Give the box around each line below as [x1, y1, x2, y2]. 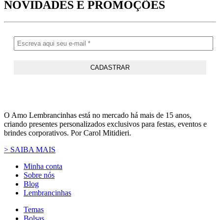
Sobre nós [24, 170, 55, 179]
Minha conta [24, 162, 62, 170]
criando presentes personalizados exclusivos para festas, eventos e [4, 119, 207, 128]
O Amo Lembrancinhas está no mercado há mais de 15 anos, [4, 110, 192, 119]
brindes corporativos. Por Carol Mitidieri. [4, 128, 131, 137]
